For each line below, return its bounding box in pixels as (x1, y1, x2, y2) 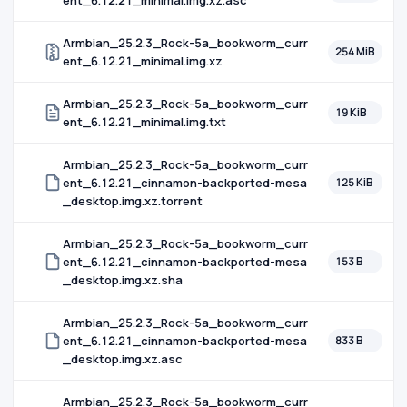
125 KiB (335, 174, 373, 190)
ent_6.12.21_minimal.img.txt (63, 114, 226, 130)
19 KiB (335, 104, 367, 120)
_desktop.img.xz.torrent (63, 193, 203, 209)
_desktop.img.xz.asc (63, 351, 183, 367)
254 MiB (335, 44, 375, 59)
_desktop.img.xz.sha (63, 272, 183, 288)
